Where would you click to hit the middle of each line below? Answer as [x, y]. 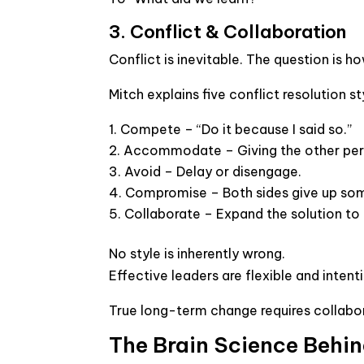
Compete [151, 129]
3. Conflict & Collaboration [228, 32]
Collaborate [163, 214]
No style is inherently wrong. [197, 253]
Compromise [167, 193]
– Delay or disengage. [232, 171]
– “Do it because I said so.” [267, 129]
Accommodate [173, 150]
